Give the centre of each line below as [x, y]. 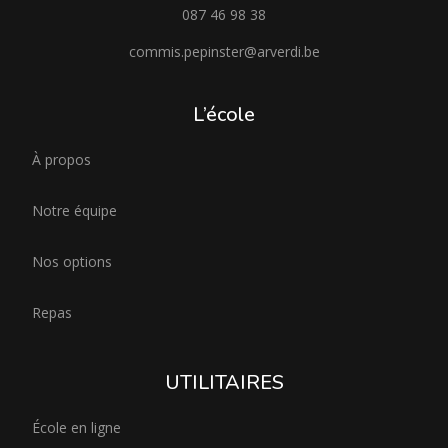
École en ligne [76, 427]
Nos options [72, 261]
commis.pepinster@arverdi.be [224, 51]
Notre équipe [74, 210]
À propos [61, 159]
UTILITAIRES [224, 382]
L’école [224, 114]
